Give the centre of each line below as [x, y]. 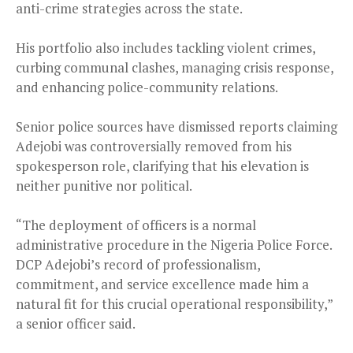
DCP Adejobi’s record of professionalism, [138, 265]
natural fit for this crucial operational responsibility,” [174, 304]
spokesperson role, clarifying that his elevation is [162, 166]
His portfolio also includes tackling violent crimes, [165, 48]
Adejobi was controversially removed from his [154, 147]
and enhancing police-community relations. [147, 87]
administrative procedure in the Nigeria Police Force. [174, 245]
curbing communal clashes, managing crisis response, [175, 68]
